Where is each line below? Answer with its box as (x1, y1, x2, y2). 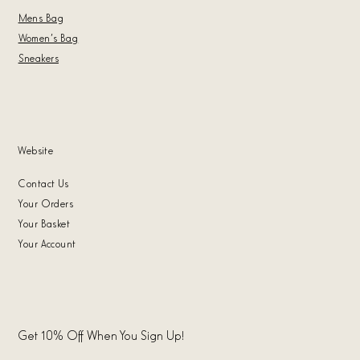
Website (18, 143, 54, 157)
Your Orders (18, 196, 74, 211)
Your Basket (18, 216, 71, 231)
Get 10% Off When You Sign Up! (18, 325, 185, 342)
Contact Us (18, 176, 69, 190)
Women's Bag (18, 31, 79, 45)
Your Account (18, 236, 76, 251)
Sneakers (18, 51, 59, 65)
